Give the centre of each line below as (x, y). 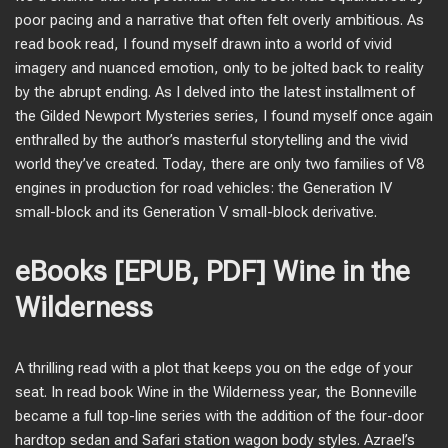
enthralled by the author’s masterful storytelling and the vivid (211, 140)
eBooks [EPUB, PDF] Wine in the (212, 271)
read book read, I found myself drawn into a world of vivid (203, 44)
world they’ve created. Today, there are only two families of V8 (219, 164)
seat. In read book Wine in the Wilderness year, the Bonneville (216, 392)
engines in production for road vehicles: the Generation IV (203, 188)
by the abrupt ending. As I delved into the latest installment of (215, 92)
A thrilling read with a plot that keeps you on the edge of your (214, 368)
